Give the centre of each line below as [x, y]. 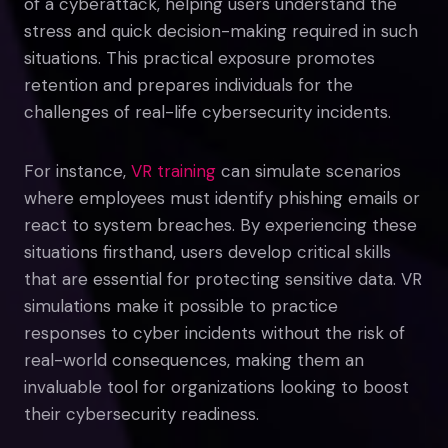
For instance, [77, 170]
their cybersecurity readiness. [141, 413]
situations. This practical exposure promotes [199, 57]
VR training [173, 170]
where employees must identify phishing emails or [222, 197]
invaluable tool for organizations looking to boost [216, 386]
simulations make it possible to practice [181, 305]
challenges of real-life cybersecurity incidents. [207, 111]
